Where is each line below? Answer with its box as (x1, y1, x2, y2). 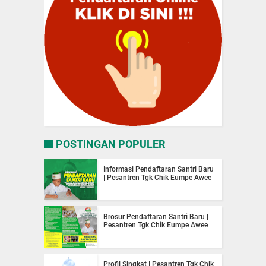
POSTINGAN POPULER (56, 138, 165, 151)
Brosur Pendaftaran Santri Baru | (103, 213, 208, 221)
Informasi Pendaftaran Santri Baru (103, 165, 214, 174)
